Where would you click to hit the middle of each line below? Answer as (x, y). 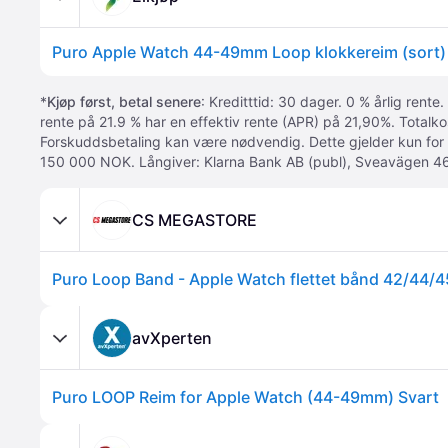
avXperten (172, 337)
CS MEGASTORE (194, 219)
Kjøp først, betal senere (124, 101)
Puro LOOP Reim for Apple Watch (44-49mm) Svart (245, 397)
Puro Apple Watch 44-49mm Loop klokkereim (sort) (249, 52)
